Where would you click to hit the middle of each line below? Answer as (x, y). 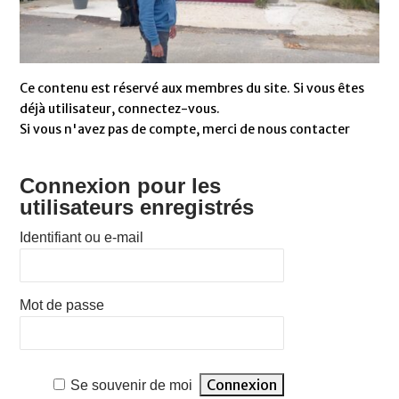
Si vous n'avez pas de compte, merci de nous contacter (185, 130)
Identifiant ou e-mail (82, 238)
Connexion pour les (121, 186)
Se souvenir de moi (131, 386)
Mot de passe (62, 305)
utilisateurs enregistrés (137, 208)
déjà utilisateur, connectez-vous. (120, 109)
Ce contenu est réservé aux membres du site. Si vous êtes (192, 89)
